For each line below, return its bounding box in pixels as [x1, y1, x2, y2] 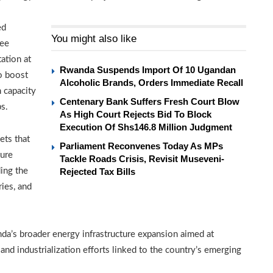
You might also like [51, 33, 136, 45]
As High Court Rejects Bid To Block [60, 109, 211, 120]
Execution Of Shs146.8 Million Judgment [60, 122, 232, 133]
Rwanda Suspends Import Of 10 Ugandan [60, 65, 236, 76]
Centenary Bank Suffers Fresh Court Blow [60, 96, 239, 107]
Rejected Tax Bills [60, 166, 135, 177]
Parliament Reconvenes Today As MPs [60, 141, 223, 152]
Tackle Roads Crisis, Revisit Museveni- [60, 154, 224, 165]
